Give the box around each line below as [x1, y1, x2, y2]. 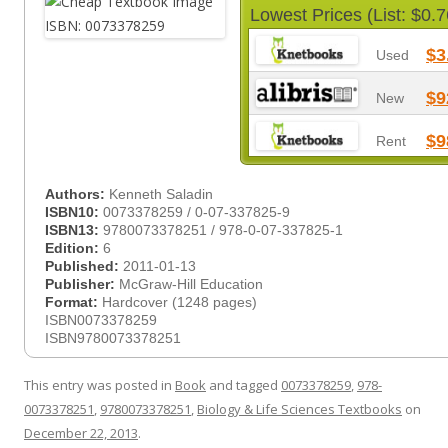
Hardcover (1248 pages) [102, 294, 257, 310]
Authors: [45, 186, 109, 202]
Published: [45, 258, 123, 274]
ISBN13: [45, 222, 103, 238]
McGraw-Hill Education [119, 276, 263, 292]
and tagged [206, 376, 281, 394]
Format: [45, 294, 102, 310]
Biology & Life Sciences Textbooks [197, 400, 402, 418]
